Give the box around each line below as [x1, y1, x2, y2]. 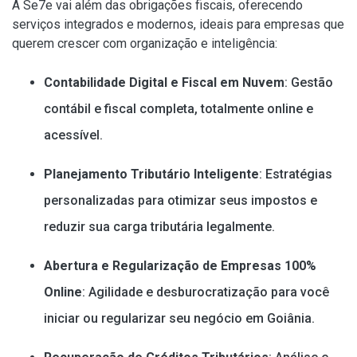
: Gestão [284, 74, 333, 90]
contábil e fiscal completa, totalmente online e [44, 100, 313, 116]
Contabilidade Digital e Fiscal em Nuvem [44, 74, 284, 90]
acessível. [44, 127, 103, 143]
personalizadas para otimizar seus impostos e [44, 192, 317, 208]
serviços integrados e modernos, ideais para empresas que [12, 16, 344, 32]
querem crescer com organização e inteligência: [12, 35, 277, 51]
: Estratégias [259, 166, 332, 182]
